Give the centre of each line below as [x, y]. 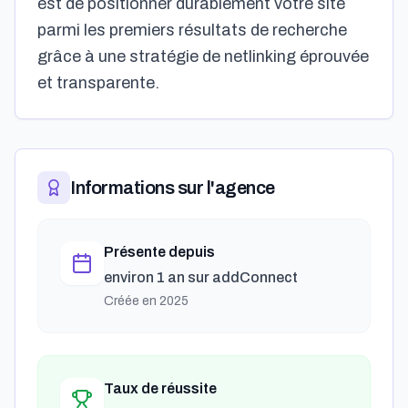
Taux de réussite [160, 388]
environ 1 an [144, 277]
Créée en [132, 301]
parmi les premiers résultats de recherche [192, 30]
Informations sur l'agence [173, 188]
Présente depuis [159, 252]
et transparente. [98, 83]
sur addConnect [241, 277]
